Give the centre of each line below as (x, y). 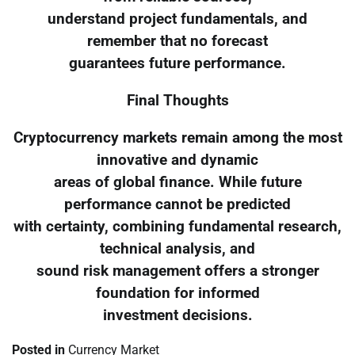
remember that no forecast (177, 42)
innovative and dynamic (177, 160)
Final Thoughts (177, 100)
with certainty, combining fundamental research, (177, 226)
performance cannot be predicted (177, 204)
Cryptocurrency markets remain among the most (177, 137)
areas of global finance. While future (177, 182)
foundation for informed (177, 293)
